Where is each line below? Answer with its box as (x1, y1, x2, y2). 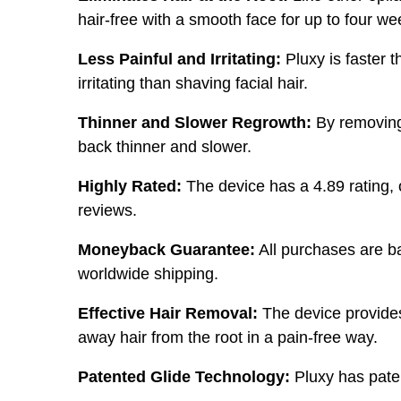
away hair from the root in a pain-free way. (78, 328, 378, 347)
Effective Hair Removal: (78, 304, 258, 323)
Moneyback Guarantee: (78, 241, 255, 260)
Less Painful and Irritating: (78, 50, 281, 69)
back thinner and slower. (78, 138, 252, 157)
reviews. (78, 201, 137, 220)
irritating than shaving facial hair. (78, 74, 308, 93)
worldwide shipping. (78, 265, 218, 284)
